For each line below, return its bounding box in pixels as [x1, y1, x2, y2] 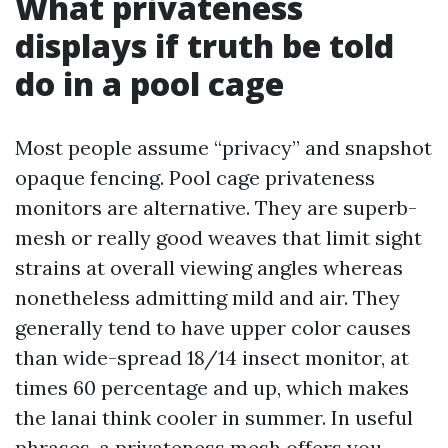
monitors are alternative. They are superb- [15, 195, 417, 220]
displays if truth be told [15, 24, 394, 67]
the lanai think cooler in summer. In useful [15, 405, 413, 430]
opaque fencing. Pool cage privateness [15, 165, 375, 190]
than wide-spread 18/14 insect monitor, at [15, 345, 409, 370]
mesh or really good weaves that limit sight [15, 225, 422, 250]
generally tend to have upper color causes [15, 315, 411, 340]
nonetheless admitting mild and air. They [15, 285, 400, 310]
